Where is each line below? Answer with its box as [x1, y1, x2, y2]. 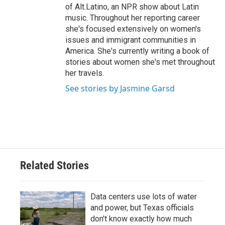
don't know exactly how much [90, 214, 192, 223]
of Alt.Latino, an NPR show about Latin [65, 2, 199, 12]
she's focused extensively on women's [65, 24, 201, 34]
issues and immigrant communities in [65, 35, 196, 45]
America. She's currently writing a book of [65, 46, 209, 56]
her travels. [65, 68, 104, 78]
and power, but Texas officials [90, 203, 194, 212]
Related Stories [20, 159, 89, 172]
